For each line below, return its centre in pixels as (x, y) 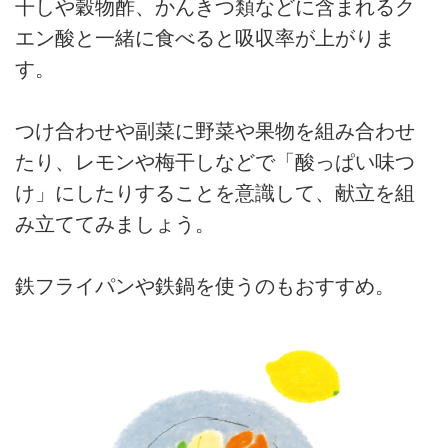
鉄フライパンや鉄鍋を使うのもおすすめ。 (205, 286)
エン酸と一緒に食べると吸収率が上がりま (205, 37)
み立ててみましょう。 (115, 224)
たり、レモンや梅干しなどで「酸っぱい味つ (215, 162)
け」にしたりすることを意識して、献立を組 (215, 193)
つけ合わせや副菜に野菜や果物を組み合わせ (215, 131)
